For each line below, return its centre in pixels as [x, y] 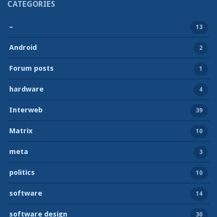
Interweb [26, 110]
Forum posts [31, 68]
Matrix [21, 131]
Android [23, 47]
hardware [26, 89]
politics [22, 172]
